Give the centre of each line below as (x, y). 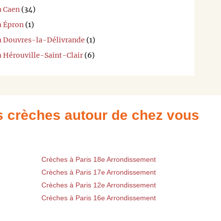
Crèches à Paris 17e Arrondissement (99, 172)
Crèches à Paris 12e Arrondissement (99, 185)
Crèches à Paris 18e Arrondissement (99, 160)
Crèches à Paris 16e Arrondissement (99, 198)
